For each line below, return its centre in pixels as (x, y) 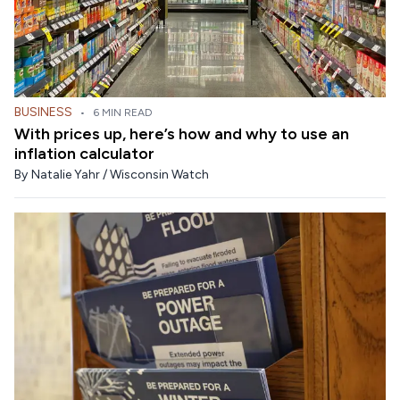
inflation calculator (84, 153)
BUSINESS (43, 112)
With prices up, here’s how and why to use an (182, 133)
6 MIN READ (123, 112)
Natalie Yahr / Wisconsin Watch (120, 174)
